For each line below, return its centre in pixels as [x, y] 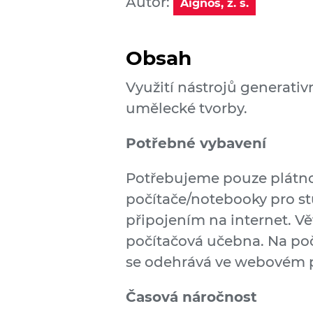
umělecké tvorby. [187, 108]
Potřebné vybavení [196, 143]
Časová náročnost [191, 297]
